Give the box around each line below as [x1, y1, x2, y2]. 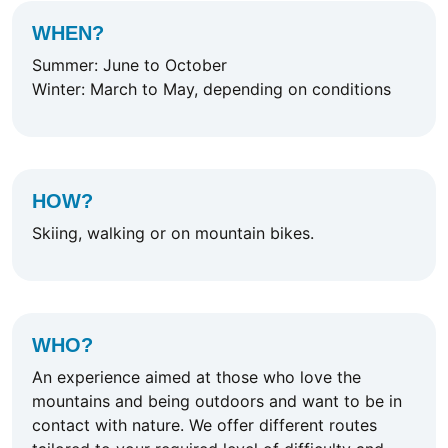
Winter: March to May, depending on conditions [32, 79, 391, 100]
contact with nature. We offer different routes [32, 415, 377, 436]
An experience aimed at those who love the [32, 367, 361, 388]
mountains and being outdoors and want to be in [32, 391, 402, 412]
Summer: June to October [32, 55, 227, 76]
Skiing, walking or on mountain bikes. [32, 223, 314, 244]
